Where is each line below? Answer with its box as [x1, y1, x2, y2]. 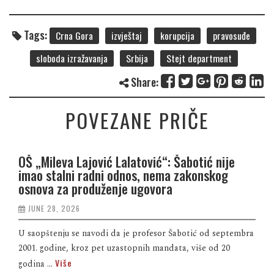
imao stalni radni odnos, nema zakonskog [18, 165, 228, 185]
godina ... [18, 257, 55, 270]
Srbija [126, 50, 148, 65]
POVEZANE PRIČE [65, 105, 209, 135]
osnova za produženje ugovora [18, 178, 172, 198]
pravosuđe [212, 28, 250, 43]
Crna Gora [55, 28, 93, 43]
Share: [128, 73, 158, 90]
